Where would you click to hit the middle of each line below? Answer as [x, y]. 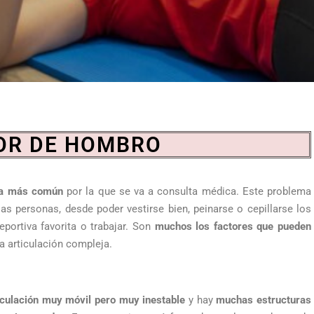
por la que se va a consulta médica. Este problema [187, 191]
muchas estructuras [264, 300]
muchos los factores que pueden [233, 226]
